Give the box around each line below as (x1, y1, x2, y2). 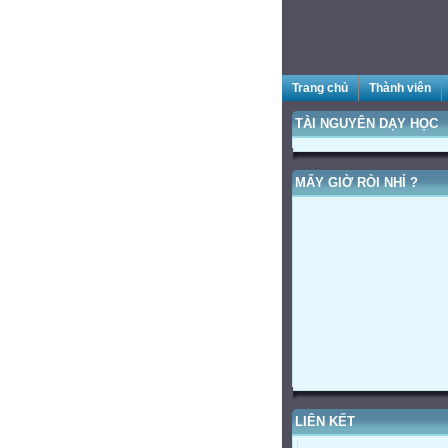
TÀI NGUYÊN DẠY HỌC (295, 116, 438, 131)
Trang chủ (292, 81, 348, 95)
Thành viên (369, 81, 431, 95)
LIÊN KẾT (295, 414, 355, 429)
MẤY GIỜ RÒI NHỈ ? (295, 175, 418, 190)
